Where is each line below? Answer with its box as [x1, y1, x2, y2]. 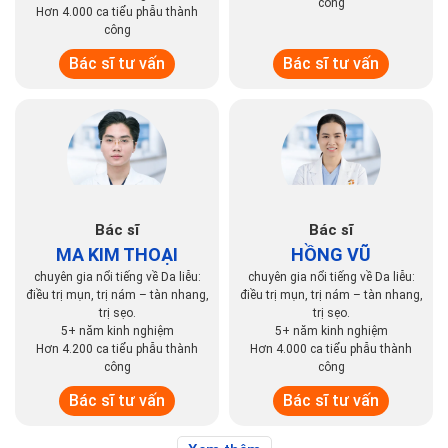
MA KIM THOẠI [56, 244, 178, 265]
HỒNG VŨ [291, 244, 371, 265]
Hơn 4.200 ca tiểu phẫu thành [36, 342, 198, 356]
